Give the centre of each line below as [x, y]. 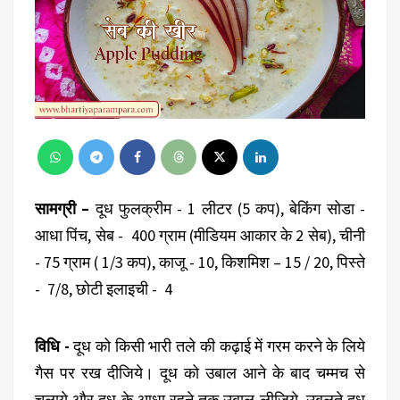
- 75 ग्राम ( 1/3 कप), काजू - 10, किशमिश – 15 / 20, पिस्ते [200, 262]
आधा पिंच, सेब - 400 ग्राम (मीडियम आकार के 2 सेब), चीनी [200, 235]
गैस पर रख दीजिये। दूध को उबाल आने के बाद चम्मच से [200, 372]
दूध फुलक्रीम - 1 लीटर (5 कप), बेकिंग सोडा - [228, 208]
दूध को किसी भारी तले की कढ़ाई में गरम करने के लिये [217, 346]
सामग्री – [62, 208]
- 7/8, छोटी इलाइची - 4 [104, 288]
